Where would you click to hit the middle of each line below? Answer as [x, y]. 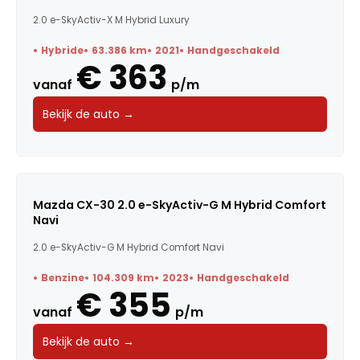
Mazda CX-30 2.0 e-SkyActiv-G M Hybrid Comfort [180, 205]
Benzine [63, 278]
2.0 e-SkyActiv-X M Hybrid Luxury [111, 20]
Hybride [62, 50]
